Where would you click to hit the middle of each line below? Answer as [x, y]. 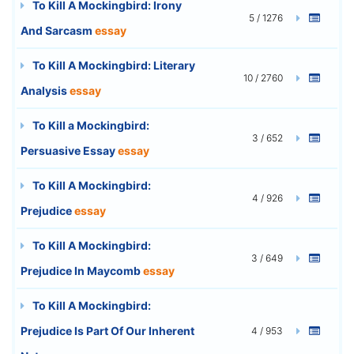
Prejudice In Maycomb [82, 270]
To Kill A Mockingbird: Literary [113, 65]
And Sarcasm [58, 30]
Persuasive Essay [69, 150]
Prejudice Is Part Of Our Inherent [107, 330]
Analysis [45, 90]
